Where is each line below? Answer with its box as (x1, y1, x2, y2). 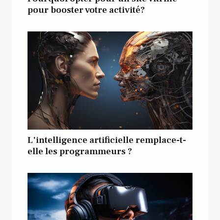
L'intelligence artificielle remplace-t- (27, 134, 186, 146)
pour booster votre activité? (27, 3, 145, 16)
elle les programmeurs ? (27, 145, 132, 157)
